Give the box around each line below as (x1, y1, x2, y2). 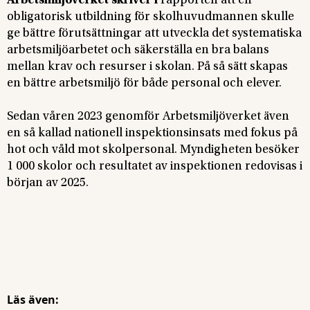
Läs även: (7, 291, 59, 307)
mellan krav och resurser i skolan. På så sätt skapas (7, 60, 288, 73)
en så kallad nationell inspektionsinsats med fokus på (7, 127, 298, 140)
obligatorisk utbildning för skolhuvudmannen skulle (7, 10, 294, 24)
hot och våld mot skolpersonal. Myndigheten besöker (7, 143, 300, 156)
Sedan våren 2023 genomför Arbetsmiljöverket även (7, 110, 289, 123)
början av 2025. (7, 176, 89, 190)
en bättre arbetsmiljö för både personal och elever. (7, 77, 282, 90)
